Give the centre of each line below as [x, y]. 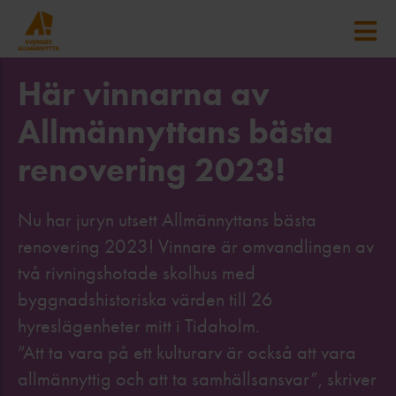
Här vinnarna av [144, 94]
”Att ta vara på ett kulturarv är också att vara [187, 353]
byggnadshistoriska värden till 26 [145, 300]
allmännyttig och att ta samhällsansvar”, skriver [197, 379]
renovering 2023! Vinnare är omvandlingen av [196, 247]
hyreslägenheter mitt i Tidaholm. [139, 326]
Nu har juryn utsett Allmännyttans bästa [167, 220]
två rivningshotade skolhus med [137, 273]
